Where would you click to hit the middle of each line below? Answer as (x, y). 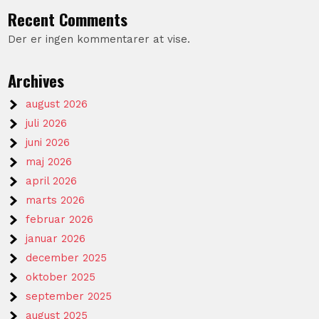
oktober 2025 (61, 277)
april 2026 (52, 181)
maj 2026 (49, 161)
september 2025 (69, 296)
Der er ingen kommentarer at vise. (99, 39)
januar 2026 (56, 238)
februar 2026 (60, 219)
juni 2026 (48, 142)
